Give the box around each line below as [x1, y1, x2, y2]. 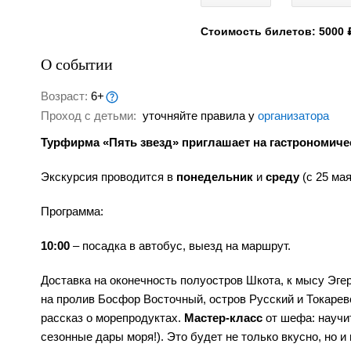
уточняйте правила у [139, 109, 258, 123]
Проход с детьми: [41, 109, 139, 123]
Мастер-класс [184, 311, 266, 325]
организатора [258, 109, 329, 123]
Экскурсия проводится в [41, 170, 176, 184]
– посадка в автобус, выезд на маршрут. [73, 239, 291, 253]
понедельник [176, 170, 253, 184]
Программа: [41, 204, 107, 219]
